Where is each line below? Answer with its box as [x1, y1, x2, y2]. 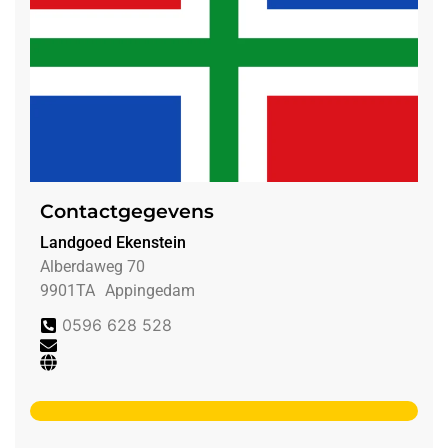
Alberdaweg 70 [40, 257, 145, 277]
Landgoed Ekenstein [40, 233, 186, 253]
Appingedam [105, 281, 195, 301]
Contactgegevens [40, 199, 214, 224]
